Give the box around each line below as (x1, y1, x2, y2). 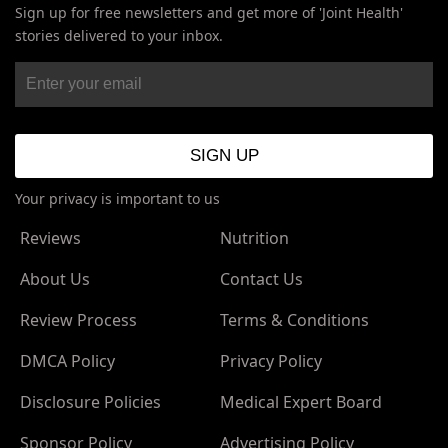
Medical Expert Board (219, 390, 382, 413)
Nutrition (219, 226, 289, 249)
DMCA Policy (20, 349, 115, 372)
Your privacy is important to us (15, 188, 220, 208)
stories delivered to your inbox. (15, 25, 223, 45)
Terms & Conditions (219, 308, 369, 331)
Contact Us (219, 267, 303, 290)
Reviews (20, 226, 81, 249)
